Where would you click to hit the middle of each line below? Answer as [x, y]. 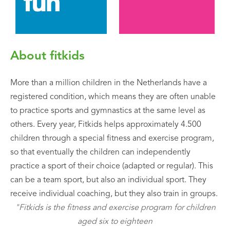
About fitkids [47, 57]
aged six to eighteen [115, 222]
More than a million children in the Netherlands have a [109, 83]
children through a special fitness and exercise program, [112, 139]
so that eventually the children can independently [100, 153]
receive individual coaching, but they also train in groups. [114, 194]
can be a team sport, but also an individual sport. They [108, 180]
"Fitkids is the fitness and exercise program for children [115, 208]
